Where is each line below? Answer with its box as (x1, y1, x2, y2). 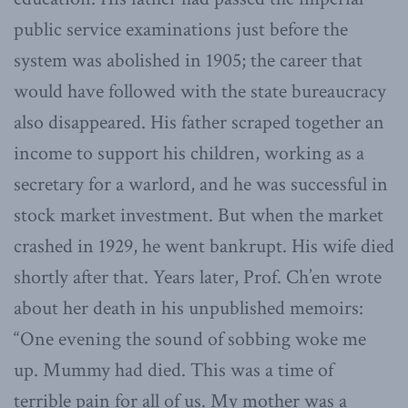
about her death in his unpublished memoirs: (14, 294, 363, 321)
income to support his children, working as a (14, 139, 364, 167)
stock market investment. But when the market (14, 201, 383, 229)
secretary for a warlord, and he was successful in (14, 170, 388, 198)
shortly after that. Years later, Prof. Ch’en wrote (14, 263, 382, 291)
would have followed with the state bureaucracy (14, 77, 386, 105)
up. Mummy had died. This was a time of (14, 356, 333, 383)
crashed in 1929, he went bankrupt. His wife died (14, 232, 394, 260)
